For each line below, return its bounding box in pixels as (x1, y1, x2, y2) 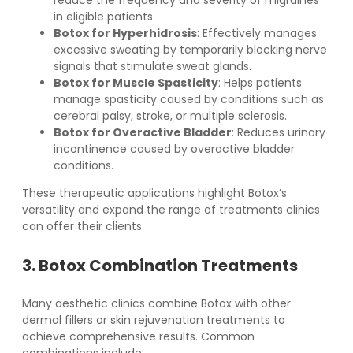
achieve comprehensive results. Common (22, 329, 255, 345)
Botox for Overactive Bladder (54, 124, 232, 141)
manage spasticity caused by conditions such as (54, 91, 324, 108)
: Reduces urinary (232, 124, 325, 141)
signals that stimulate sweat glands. (54, 58, 251, 75)
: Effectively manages (197, 25, 317, 42)
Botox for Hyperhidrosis (54, 25, 197, 42)
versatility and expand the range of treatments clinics (22, 202, 320, 218)
